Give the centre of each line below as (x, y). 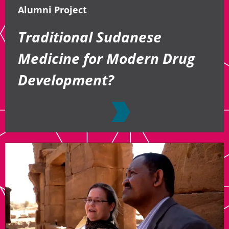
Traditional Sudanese (90, 37)
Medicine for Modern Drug (106, 58)
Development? (66, 79)
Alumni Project (52, 9)
